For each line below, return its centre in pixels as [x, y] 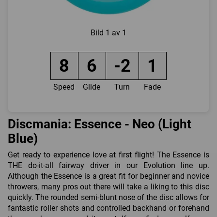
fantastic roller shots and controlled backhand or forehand [108, 208]
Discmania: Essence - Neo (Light [100, 124]
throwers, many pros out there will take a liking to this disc [108, 186]
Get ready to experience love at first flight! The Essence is [108, 155]
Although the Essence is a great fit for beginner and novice [108, 176]
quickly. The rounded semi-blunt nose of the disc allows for [108, 197]
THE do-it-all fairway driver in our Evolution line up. [108, 165]
